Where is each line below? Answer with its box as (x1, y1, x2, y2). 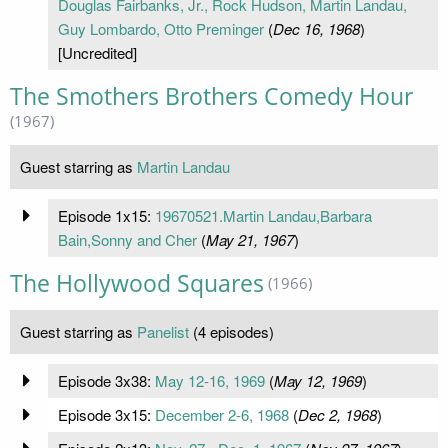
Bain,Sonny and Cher (57, 228, 197, 250)
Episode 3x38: (57, 369, 155, 391)
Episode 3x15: (57, 403, 155, 425)
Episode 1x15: (57, 204, 155, 226)
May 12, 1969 (273, 369, 362, 391)
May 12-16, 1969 (154, 369, 265, 391)
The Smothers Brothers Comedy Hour (10, 80, 413, 112)
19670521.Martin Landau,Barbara (154, 204, 372, 226)
